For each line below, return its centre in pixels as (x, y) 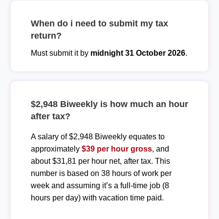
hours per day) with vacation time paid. (97, 197)
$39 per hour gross (117, 149)
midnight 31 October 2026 (138, 53)
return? (46, 35)
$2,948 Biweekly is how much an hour (109, 104)
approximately (56, 149)
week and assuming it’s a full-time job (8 (100, 185)
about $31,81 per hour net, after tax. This (100, 161)
